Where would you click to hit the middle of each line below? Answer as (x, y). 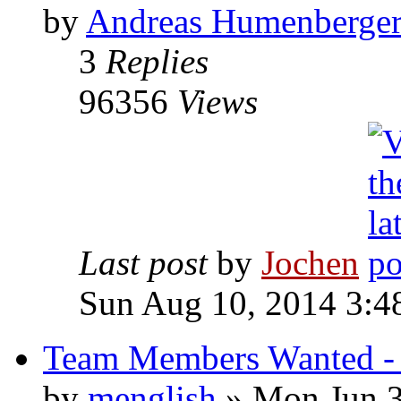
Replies (157, 62)
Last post (148, 263)
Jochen (310, 263)
